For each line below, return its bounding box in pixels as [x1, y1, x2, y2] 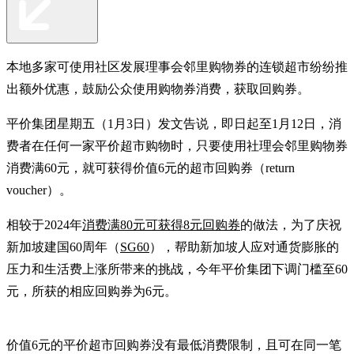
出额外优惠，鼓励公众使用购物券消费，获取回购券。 [6, 81, 310, 96]
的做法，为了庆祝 [240, 217, 341, 232]
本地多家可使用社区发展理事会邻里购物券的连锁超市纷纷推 [6, 59, 348, 73]
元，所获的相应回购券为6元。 [6, 284, 177, 298]
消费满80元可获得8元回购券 [82, 217, 240, 232]
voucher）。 [6, 183, 72, 197]
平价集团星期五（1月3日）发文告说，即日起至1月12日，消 [6, 116, 341, 130]
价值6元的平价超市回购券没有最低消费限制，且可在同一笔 [6, 337, 341, 352]
